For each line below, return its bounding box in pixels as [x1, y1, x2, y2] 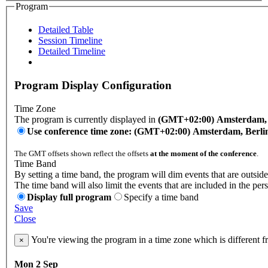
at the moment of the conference [150, 148, 257, 158]
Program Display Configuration [14, 78, 172, 92]
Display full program [27, 191, 111, 202]
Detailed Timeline [38, 46, 105, 57]
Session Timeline [38, 35, 102, 46]
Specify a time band [124, 191, 199, 202]
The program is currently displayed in [14, 114, 158, 124]
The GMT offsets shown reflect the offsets [14, 148, 150, 158]
